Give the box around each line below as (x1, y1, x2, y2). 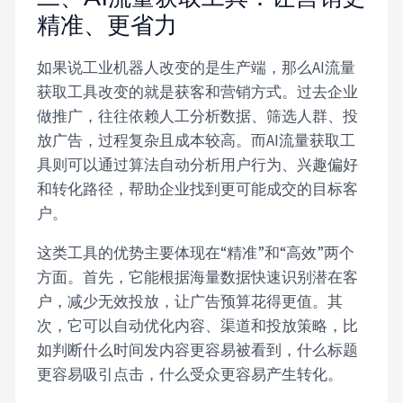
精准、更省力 (37, 10, 178, 40)
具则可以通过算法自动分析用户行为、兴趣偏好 (37, 154, 359, 175)
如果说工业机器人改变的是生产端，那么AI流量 (37, 57, 356, 77)
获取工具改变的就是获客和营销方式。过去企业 (37, 81, 359, 102)
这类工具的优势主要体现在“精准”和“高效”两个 (37, 242, 355, 263)
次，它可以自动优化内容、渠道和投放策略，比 (37, 315, 359, 336)
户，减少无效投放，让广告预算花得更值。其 (37, 291, 344, 311)
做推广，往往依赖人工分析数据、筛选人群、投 (37, 105, 359, 126)
